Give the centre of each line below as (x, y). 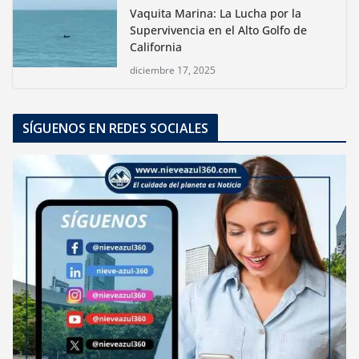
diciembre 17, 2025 (173, 70)
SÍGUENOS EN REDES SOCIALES (116, 128)
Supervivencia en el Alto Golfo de (218, 30)
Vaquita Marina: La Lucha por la (216, 13)
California (156, 46)
